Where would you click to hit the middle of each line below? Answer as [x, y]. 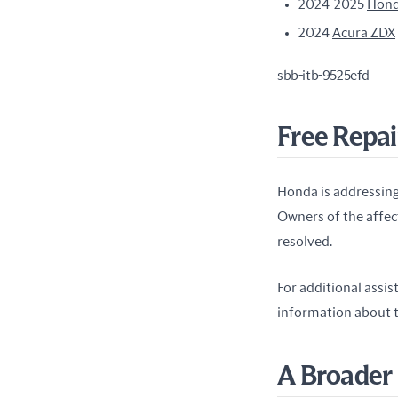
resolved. [305, 241]
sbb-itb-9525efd [323, 75]
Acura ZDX [364, 32]
